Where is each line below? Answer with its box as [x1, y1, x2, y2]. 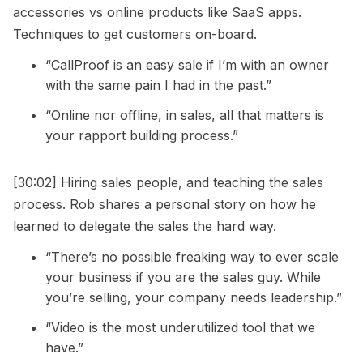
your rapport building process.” [45, 127, 238, 144]
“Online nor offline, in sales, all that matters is [45, 107, 324, 124]
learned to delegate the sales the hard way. [13, 218, 276, 235]
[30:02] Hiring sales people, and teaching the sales [13, 174, 323, 191]
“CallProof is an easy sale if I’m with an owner [45, 57, 329, 74]
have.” [45, 340, 83, 357]
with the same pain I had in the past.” [45, 77, 271, 94]
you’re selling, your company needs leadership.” [45, 289, 342, 306]
